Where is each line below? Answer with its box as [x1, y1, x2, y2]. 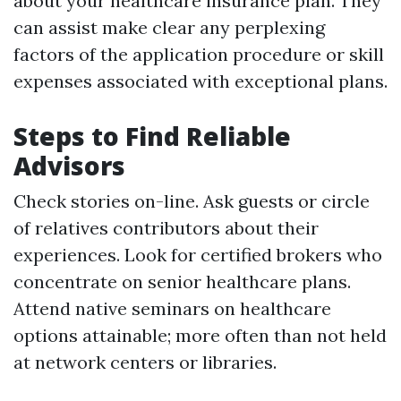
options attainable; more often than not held [13, 324, 387, 346]
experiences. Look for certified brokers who [13, 243, 382, 266]
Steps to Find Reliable [13, 119, 291, 153]
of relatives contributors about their [13, 217, 319, 239]
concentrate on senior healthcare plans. [13, 270, 351, 293]
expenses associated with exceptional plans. [13, 70, 388, 92]
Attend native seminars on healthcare [13, 297, 331, 320]
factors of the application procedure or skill [13, 43, 384, 65]
